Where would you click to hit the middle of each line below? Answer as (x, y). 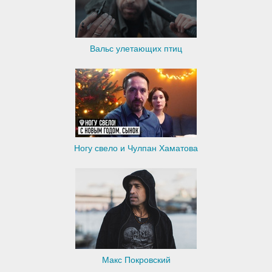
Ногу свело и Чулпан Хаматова (136, 148)
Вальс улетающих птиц (136, 48)
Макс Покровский (136, 260)
